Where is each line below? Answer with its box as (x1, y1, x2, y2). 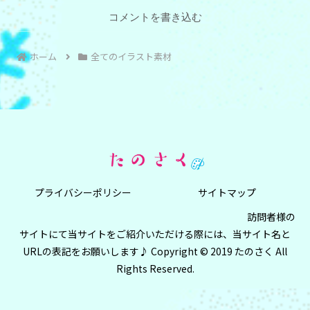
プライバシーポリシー (35, 185, 131, 200)
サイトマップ (198, 185, 256, 200)
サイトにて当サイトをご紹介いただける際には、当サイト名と (19, 227, 291, 241)
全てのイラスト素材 (90, 50, 172, 64)
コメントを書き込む (108, 11, 202, 24)
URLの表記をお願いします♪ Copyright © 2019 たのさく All (23, 244, 287, 259)
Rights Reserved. (116, 262, 194, 276)
